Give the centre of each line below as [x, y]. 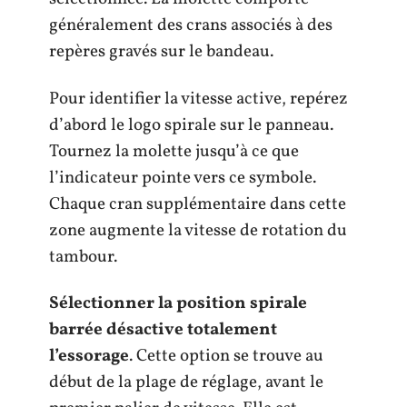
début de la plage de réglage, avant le [186, 383]
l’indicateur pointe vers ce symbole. [183, 178]
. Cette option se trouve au [226, 357]
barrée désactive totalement [163, 330]
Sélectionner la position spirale [178, 304]
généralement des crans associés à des [191, 26]
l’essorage [89, 357]
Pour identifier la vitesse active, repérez [199, 99]
